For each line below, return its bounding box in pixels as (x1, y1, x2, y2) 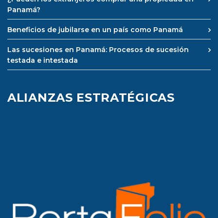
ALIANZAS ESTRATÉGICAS (7, 91, 175, 105)
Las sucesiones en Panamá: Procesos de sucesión (7, 45, 189, 54)
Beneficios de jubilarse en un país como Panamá (7, 25, 183, 35)
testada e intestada (7, 56, 78, 65)
